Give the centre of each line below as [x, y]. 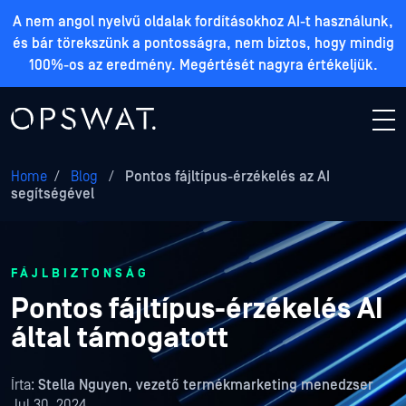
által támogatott [120, 338]
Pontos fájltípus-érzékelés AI [197, 309]
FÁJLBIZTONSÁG [80, 274]
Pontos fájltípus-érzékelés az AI [226, 177]
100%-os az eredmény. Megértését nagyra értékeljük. [203, 65]
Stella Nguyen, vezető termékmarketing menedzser [206, 385]
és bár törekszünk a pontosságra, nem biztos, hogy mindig [203, 43]
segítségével [53, 194]
